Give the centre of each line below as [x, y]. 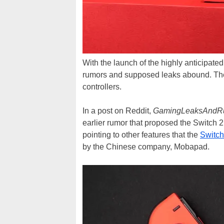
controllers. [102, 87]
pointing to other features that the [141, 135]
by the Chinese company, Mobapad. [146, 147]
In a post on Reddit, [118, 111]
